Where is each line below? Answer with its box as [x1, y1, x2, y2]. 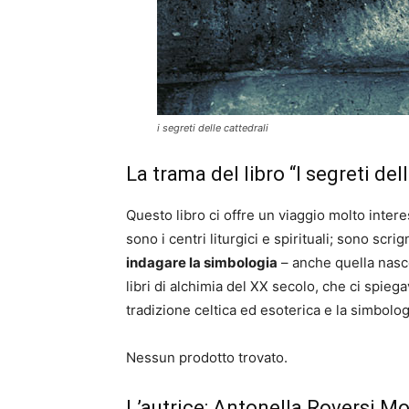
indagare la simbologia [126, 253, 278, 271]
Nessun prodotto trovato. [126, 348, 288, 366]
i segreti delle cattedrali [157, 121, 268, 134]
